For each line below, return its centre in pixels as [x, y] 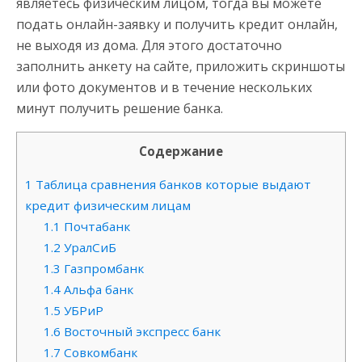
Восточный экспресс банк [140, 332]
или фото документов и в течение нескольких [164, 87]
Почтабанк [95, 227]
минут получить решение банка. [120, 108]
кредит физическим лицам [108, 206]
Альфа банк [97, 290]
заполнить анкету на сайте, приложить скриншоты [181, 66]
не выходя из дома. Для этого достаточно [149, 45]
